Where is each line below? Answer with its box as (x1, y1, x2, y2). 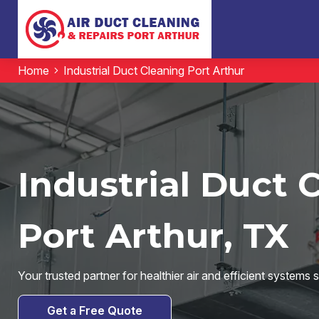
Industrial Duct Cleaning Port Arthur (63, 63, 244, 78)
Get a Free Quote (46, 303, 142, 318)
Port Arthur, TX (17, 215, 289, 256)
